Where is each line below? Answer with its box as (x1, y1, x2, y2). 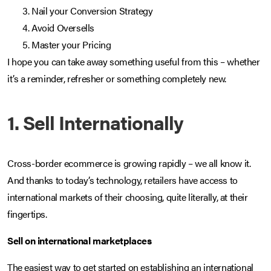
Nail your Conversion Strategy (31, 4, 153, 18)
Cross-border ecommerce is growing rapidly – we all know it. (7, 156, 251, 171)
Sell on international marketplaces (7, 233, 152, 248)
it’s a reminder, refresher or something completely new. (7, 71, 227, 86)
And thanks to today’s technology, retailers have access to (7, 173, 238, 188)
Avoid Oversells (31, 21, 94, 35)
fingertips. (7, 207, 47, 221)
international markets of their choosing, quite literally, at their (7, 190, 248, 204)
